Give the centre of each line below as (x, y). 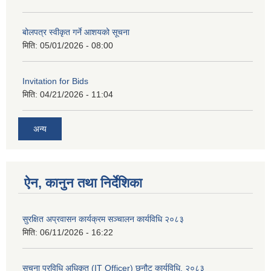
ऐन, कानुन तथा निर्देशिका (83, 183)
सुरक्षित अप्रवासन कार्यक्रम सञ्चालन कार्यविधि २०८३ (103, 219)
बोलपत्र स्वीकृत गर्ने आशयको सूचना (76, 32)
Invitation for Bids (55, 81)
